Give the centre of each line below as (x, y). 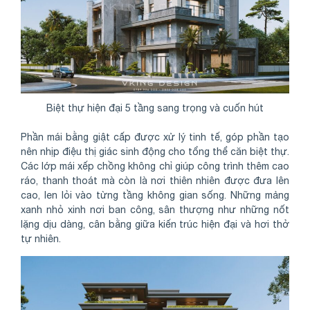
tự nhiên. (41, 238)
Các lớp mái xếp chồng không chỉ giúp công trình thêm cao (155, 166)
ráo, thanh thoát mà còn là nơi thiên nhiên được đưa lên (155, 180)
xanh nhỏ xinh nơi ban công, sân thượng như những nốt (155, 209)
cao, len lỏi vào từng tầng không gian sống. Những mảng (155, 195)
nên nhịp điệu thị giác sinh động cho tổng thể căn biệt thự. (155, 151)
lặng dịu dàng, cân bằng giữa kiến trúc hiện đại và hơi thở (155, 224)
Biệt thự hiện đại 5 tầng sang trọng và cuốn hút (155, 108)
